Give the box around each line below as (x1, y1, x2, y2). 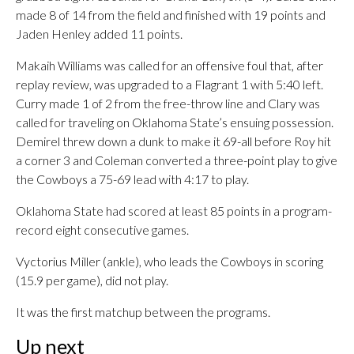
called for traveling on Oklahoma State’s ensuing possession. (16, 115, 333, 130)
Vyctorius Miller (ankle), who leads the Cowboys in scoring (16, 254, 323, 269)
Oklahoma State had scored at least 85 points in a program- (16, 203, 332, 218)
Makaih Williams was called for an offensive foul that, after (16, 58, 323, 73)
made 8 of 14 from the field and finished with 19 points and (16, 7, 326, 22)
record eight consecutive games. (16, 222, 189, 237)
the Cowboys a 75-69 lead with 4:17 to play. (16, 171, 249, 186)
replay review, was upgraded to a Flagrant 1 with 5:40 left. (16, 77, 323, 92)
